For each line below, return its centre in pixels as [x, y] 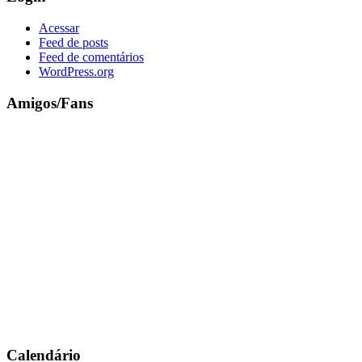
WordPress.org [76, 72]
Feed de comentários [91, 57]
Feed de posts [74, 43]
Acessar [59, 28]
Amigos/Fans [50, 103]
